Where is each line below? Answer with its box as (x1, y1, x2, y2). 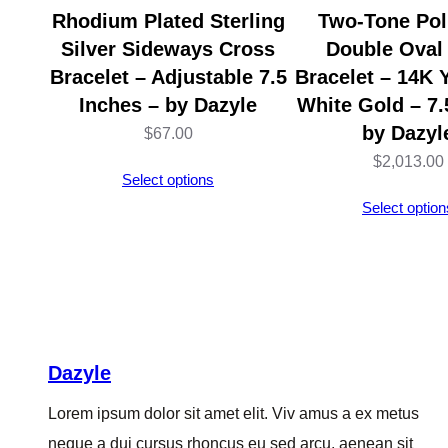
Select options (122, 170, 214, 188)
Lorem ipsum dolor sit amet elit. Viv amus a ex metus (48, 404, 419, 422)
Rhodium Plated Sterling (51, 9, 285, 32)
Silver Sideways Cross (61, 37, 275, 60)
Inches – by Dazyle (79, 93, 257, 116)
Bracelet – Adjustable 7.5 (49, 65, 287, 88)
